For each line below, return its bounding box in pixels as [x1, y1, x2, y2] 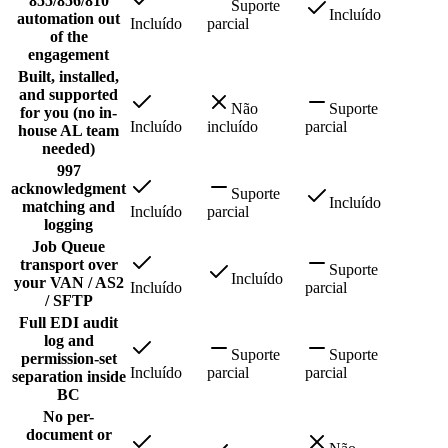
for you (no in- [20, 104, 117, 122]
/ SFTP [44, 292, 93, 310]
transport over [19, 256, 118, 274]
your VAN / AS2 [13, 274, 124, 292]
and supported [19, 86, 118, 104]
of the [49, 28, 88, 46]
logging [44, 216, 93, 234]
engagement [28, 46, 109, 64]
